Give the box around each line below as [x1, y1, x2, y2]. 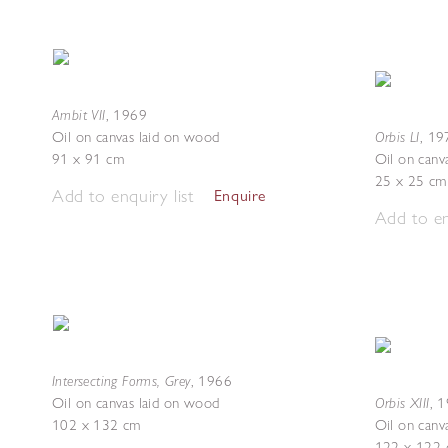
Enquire [213, 186, 267, 205]
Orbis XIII [374, 393, 430, 412]
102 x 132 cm [52, 416, 141, 434]
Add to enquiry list [52, 184, 194, 207]
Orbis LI [374, 127, 420, 146]
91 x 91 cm [52, 150, 124, 168]
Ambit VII [52, 105, 106, 124]
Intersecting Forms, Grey [52, 371, 191, 390]
